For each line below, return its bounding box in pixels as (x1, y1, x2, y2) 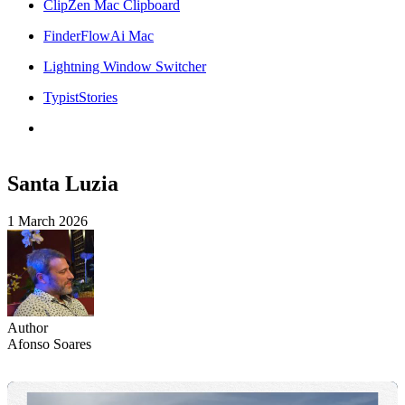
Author (7, 320, 48, 336)
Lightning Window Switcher (43, 58, 206, 74)
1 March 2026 (7, 213, 88, 230)
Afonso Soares (7, 336, 91, 353)
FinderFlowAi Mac (43, 27, 154, 43)
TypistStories (43, 89, 118, 105)
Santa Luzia (7, 171, 118, 195)
